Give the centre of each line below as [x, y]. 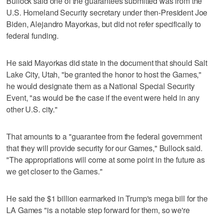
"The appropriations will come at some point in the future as [106, 160]
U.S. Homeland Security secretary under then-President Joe [107, 13]
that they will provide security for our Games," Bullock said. [104, 148]
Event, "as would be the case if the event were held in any [103, 98]
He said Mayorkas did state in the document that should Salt [107, 63]
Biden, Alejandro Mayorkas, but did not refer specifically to [104, 24]
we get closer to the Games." [54, 171]
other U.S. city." [32, 109]
